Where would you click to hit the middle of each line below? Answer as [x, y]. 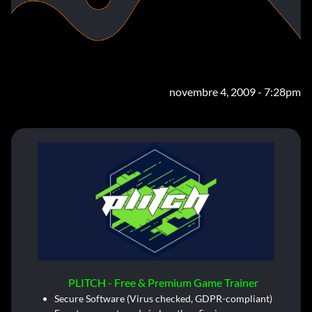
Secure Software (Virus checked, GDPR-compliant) [163, 298]
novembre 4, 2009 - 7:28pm [235, 92]
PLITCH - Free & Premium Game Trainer [163, 282]
